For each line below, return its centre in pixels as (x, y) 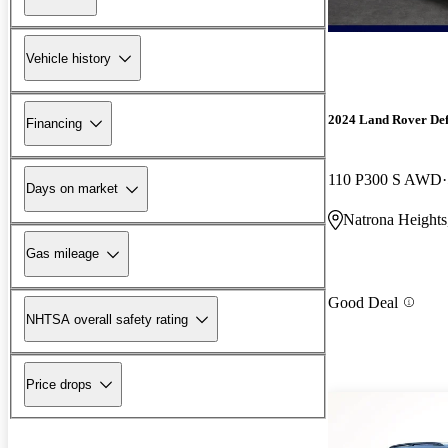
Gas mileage (62, 254)
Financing (54, 123)
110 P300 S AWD (385, 179)
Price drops (59, 384)
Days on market (72, 189)
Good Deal (363, 302)
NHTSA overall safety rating (107, 319)
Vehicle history (68, 58)
